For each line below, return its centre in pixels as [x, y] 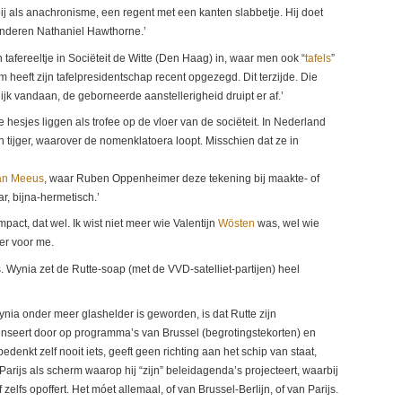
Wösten [236, 224]
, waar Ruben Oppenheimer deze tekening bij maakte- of [182, 179]
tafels [318, 58]
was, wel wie [287, 224]
